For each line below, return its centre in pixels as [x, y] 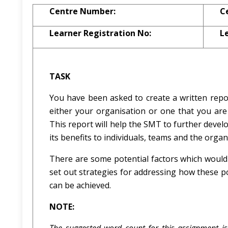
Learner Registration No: [100, 33]
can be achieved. [80, 185]
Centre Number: [82, 11]
